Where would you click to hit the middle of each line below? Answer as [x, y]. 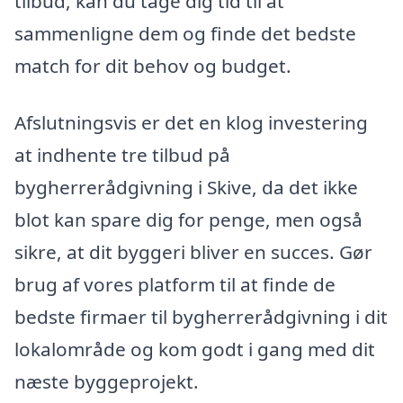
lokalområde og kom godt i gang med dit [195, 349]
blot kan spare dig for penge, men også [188, 220]
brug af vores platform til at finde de [175, 285]
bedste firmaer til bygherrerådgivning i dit [201, 317]
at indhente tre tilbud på [122, 155]
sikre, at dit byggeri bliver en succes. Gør [193, 252]
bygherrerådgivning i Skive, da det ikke [186, 188]
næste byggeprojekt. [107, 382]
